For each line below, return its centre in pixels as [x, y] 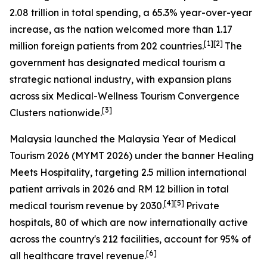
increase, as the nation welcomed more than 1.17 [121, 29]
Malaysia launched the [63, 139]
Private [203, 206]
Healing [235, 156]
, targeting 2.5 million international [168, 172]
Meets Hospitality [50, 172]
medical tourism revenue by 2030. [87, 206]
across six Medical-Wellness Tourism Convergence [125, 96]
